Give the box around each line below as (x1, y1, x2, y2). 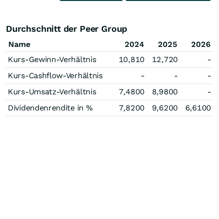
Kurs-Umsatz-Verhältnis (8, 87, 96, 96)
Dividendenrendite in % (8, 103, 93, 112)
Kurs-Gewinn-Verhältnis (8, 55, 96, 64)
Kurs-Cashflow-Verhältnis (8, 71, 103, 80)
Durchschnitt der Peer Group (6, 23, 128, 34)
